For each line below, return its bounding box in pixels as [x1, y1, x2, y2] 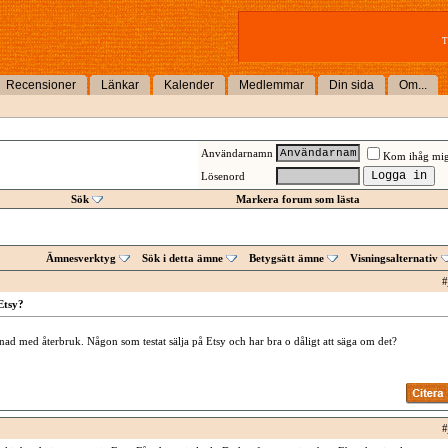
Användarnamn [200, 147, 273, 159]
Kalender [164, 78, 214, 92]
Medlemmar [239, 78, 304, 92]
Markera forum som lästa [236, 193, 360, 205]
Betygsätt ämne [248, 252, 324, 264]
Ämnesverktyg [45, 252, 116, 264]
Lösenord [200, 170, 245, 182]
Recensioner [6, 78, 76, 92]
